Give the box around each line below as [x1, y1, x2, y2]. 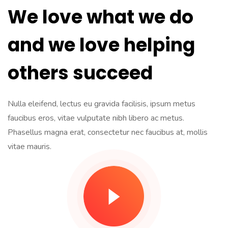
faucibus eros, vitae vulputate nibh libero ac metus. [8, 112, 184, 124]
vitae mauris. [8, 141, 51, 152]
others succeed [8, 60, 153, 86]
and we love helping [8, 32, 195, 58]
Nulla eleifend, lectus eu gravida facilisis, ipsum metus [8, 98, 195, 109]
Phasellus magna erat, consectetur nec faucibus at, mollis [8, 127, 208, 138]
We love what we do [8, 4, 193, 30]
